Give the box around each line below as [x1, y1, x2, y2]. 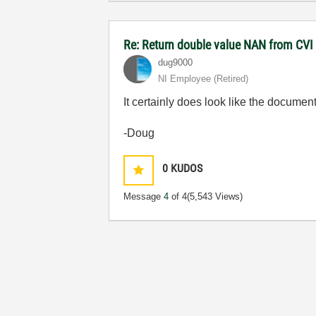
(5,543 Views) [187, 191, 243, 202]
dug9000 [158, 57, 193, 68]
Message [123, 191, 164, 202]
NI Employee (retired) [158, 73, 249, 84]
